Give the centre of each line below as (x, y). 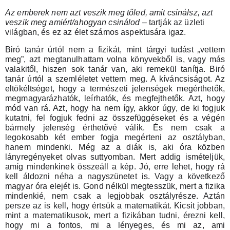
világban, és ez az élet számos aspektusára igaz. (97, 32)
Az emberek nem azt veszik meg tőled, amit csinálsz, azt (109, 12)
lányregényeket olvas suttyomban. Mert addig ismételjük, (115, 157)
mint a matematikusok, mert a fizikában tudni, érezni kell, (115, 215)
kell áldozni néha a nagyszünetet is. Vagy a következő (115, 176)
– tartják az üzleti (173, 22)
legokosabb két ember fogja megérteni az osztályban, (115, 137)
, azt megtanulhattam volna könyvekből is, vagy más (124, 59)
